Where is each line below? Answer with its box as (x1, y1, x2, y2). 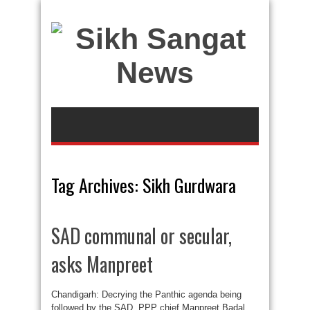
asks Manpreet (51, 250, 153, 278)
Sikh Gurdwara (143, 172, 236, 199)
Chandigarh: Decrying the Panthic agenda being (51, 289, 241, 300)
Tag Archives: (51, 172, 143, 199)
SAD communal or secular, (51, 221, 232, 250)
